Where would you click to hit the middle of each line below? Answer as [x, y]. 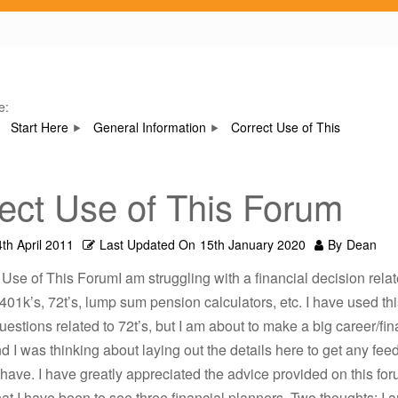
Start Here [40, 127]
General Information [150, 127]
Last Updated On [147, 244]
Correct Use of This [286, 127]
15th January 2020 [253, 244]
